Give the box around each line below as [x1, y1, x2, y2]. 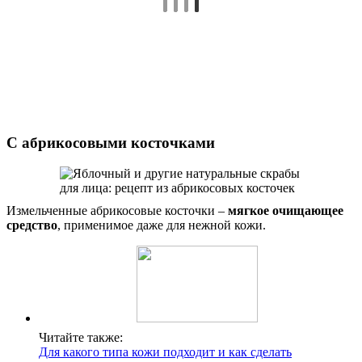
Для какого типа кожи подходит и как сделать [39, 345, 292, 360]
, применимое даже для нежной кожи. [57, 218, 266, 233]
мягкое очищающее [228, 204, 343, 218]
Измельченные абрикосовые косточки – [6, 204, 228, 218]
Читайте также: [39, 330, 123, 345]
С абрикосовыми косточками [6, 133, 215, 151]
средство [6, 218, 57, 233]
